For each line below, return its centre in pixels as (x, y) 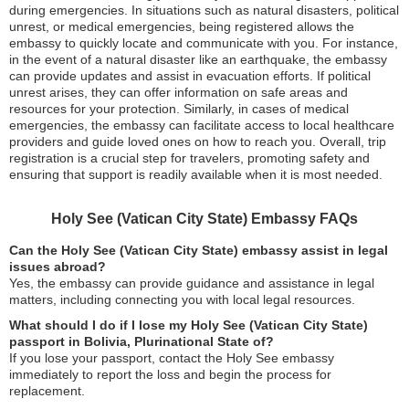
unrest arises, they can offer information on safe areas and (178, 92)
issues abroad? (58, 267)
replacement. (47, 391)
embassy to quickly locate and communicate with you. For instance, (204, 43)
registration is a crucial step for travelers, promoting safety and (189, 158)
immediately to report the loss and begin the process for (170, 374)
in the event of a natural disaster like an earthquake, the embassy (198, 59)
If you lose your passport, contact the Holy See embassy (172, 358)
